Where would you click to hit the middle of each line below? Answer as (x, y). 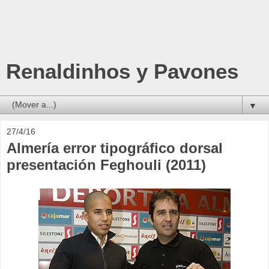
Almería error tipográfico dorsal (115, 148)
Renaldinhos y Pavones (122, 71)
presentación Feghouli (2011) (106, 165)
